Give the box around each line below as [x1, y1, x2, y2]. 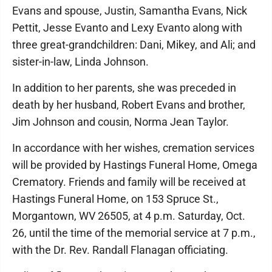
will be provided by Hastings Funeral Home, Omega [12, 158, 257, 171]
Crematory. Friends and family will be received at [12, 175, 246, 188]
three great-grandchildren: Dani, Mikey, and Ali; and [12, 38, 256, 51]
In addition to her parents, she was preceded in [12, 81, 236, 94]
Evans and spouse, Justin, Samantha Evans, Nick [12, 4, 247, 17]
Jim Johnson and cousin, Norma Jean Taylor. [12, 115, 229, 128]
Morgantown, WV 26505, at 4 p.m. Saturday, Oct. [12, 209, 245, 222]
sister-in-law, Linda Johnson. [12, 55, 149, 68]
